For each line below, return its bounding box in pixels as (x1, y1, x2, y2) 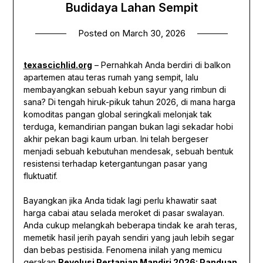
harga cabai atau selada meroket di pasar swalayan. (23, 208, 224, 218)
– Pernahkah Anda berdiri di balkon (92, 60, 231, 70)
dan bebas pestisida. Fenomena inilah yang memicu (23, 245, 222, 255)
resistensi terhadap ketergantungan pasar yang (23, 159, 207, 169)
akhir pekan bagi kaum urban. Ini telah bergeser (23, 134, 208, 144)
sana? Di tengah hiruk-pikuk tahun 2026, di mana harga (23, 97, 235, 107)
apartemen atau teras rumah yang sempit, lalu (23, 72, 198, 83)
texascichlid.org (23, 60, 92, 70)
